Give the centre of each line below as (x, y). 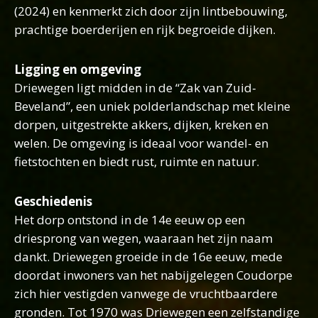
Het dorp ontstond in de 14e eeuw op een (130, 220)
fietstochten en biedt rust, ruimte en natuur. (137, 161)
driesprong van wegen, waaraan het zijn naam (143, 238)
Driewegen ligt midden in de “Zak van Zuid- (135, 88)
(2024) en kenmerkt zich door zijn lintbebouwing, (151, 11)
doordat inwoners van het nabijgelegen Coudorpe (153, 275)
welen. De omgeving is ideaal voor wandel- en (141, 143)
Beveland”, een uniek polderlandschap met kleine (152, 106)
